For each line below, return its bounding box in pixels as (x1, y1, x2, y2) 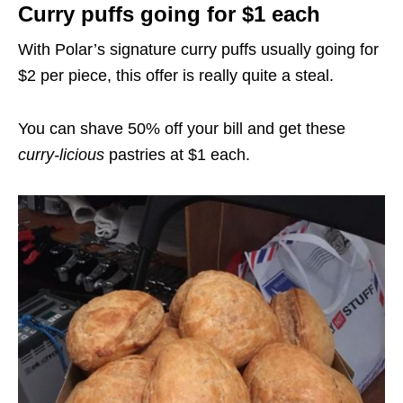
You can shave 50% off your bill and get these (18, 120, 345, 138)
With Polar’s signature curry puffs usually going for (18, 40, 379, 58)
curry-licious (18, 146, 109, 164)
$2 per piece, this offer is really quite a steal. (18, 67, 334, 85)
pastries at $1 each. (109, 146, 250, 164)
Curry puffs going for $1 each (18, 2, 320, 26)
